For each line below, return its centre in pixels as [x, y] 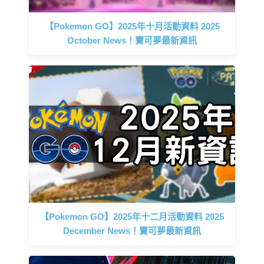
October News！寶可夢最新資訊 [132, 40]
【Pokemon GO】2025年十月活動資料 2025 [132, 26]
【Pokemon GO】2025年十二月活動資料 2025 [132, 216]
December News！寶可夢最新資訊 [132, 230]
